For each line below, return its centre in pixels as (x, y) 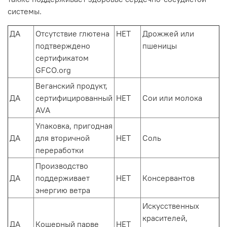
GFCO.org (53, 70)
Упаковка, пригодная (74, 125)
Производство (62, 165)
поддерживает (63, 178)
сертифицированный (74, 98)
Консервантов (168, 178)
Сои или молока (172, 98)
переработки (60, 150)
